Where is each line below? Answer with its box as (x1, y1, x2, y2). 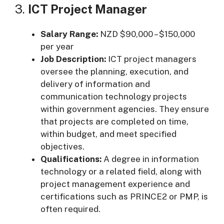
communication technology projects (40, 91, 187, 101)
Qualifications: (40, 153, 101, 164)
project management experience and (40, 178, 190, 189)
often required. (40, 203, 100, 214)
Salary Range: (40, 28, 98, 39)
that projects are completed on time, (40, 116, 188, 126)
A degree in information (101, 153, 199, 164)
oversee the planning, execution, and (40, 66, 188, 76)
